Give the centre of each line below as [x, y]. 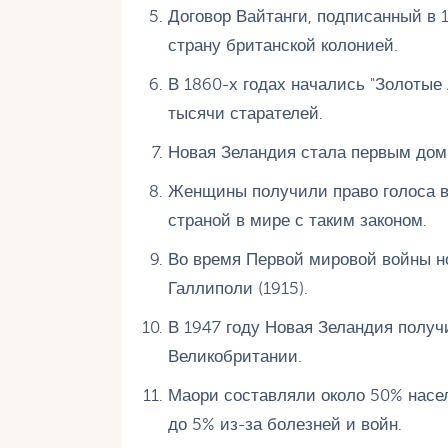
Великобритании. [234, 357]
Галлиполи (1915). [237, 289]
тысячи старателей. [245, 114]
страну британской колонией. [282, 46]
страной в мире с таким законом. [297, 221]
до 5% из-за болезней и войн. [284, 425]
